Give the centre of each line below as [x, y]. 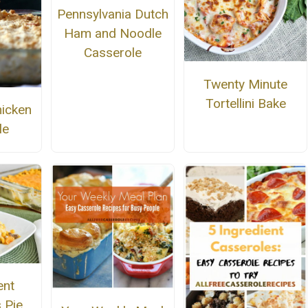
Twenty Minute [246, 84]
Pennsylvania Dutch [112, 14]
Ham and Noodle [112, 34]
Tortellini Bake [245, 103]
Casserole [112, 53]
